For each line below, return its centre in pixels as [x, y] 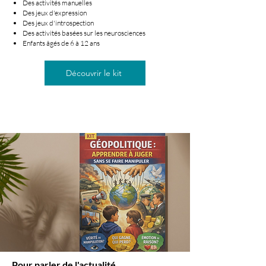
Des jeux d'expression [55, 13]
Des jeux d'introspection [58, 23]
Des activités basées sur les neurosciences [84, 33]
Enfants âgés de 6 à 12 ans [61, 43]
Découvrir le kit [94, 73]
